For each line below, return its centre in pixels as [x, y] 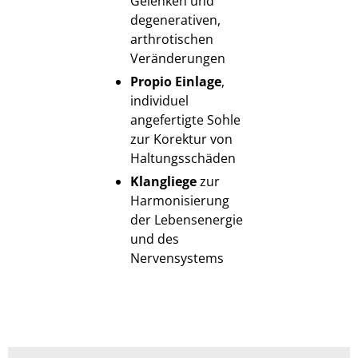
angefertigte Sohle [185, 119]
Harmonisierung [179, 200]
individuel [159, 100]
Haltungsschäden [183, 158]
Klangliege [163, 181]
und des [154, 239]
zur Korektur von [181, 139]
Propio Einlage [175, 81]
